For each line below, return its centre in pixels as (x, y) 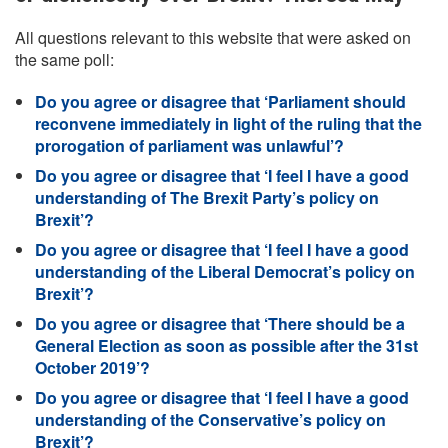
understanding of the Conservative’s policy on (210, 419)
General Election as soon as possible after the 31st (226, 345)
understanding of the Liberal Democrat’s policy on (225, 271)
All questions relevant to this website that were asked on (213, 37)
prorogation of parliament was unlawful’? (189, 145)
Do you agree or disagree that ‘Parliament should (220, 101)
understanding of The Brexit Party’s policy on (207, 197)
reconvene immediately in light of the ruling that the (228, 123)
